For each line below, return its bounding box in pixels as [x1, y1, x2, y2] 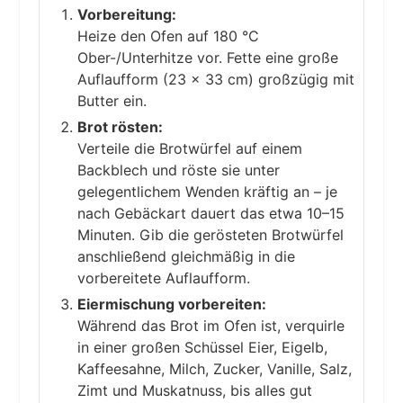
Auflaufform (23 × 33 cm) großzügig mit [76, 70, 354, 89]
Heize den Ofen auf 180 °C [76, 27, 259, 46]
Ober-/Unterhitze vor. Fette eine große [76, 49, 338, 67]
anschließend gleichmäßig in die [76, 247, 295, 266]
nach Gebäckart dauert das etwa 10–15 [76, 204, 345, 223]
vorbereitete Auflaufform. [76, 269, 250, 288]
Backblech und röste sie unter [76, 161, 280, 180]
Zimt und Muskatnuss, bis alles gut [76, 381, 312, 400]
